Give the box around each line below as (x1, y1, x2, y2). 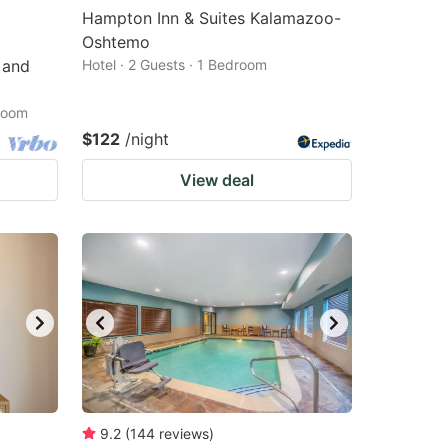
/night (125, 129, 169, 149)
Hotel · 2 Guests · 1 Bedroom (82, 56, 267, 73)
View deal (180, 170, 254, 190)
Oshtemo (82, 32, 150, 52)
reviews (159, 425, 209, 442)
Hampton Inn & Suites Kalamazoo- (82, 8, 341, 28)
